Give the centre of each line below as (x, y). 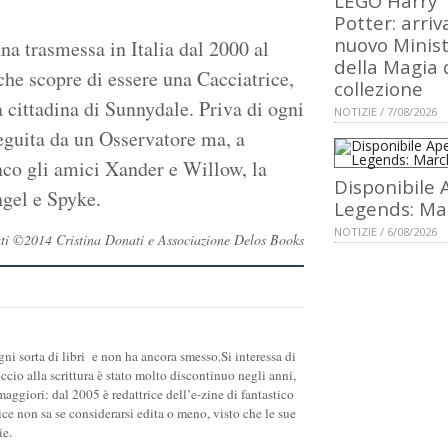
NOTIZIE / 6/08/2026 (385, 232)
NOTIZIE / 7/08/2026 (385, 112)
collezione (378, 89)
